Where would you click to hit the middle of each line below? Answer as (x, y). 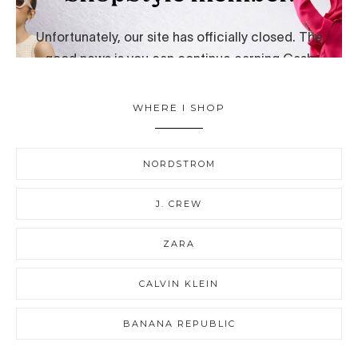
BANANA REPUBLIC (179, 324)
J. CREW (179, 204)
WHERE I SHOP (179, 108)
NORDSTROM (179, 164)
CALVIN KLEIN (179, 284)
